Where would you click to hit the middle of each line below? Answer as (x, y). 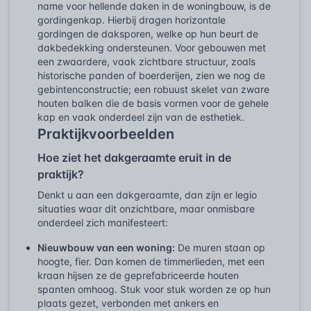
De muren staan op (220, 247)
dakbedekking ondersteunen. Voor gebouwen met (152, 47)
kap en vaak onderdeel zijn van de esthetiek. (141, 117)
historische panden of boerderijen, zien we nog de (151, 75)
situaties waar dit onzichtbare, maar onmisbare (146, 208)
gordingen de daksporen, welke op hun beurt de (148, 33)
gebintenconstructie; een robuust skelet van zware (153, 89)
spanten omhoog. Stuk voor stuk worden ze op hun (154, 289)
